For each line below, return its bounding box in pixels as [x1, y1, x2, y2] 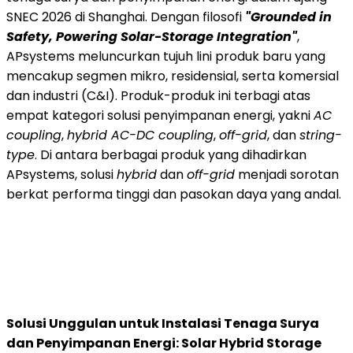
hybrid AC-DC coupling [67, 125, 214, 144]
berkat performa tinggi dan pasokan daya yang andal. [6, 184, 341, 203]
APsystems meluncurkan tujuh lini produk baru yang [6, 46, 325, 65]
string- [299, 125, 342, 144]
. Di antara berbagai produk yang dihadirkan [35, 145, 307, 164]
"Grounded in [245, 7, 332, 26]
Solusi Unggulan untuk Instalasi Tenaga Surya [6, 314, 319, 333]
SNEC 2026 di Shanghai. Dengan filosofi [6, 7, 245, 26]
